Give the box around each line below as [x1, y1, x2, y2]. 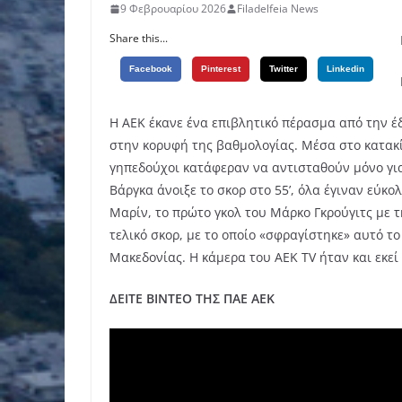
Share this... [109, 31, 168, 47]
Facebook [129, 64, 172, 74]
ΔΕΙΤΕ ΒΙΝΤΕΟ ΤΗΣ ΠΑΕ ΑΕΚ [109, 290, 275, 308]
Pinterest [201, 64, 240, 74]
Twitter [269, 64, 298, 74]
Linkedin [327, 64, 364, 74]
